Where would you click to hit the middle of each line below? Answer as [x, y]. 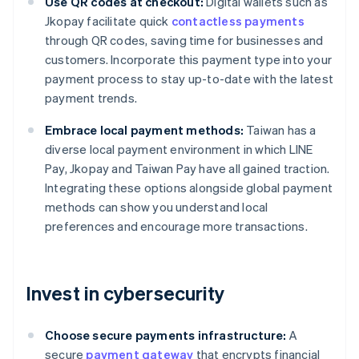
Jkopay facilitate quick [108, 21]
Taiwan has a [280, 130]
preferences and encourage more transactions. [176, 226]
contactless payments [238, 21]
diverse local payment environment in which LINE [179, 149]
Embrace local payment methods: [144, 130]
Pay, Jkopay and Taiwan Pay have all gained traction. [188, 169]
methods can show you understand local [157, 207]
